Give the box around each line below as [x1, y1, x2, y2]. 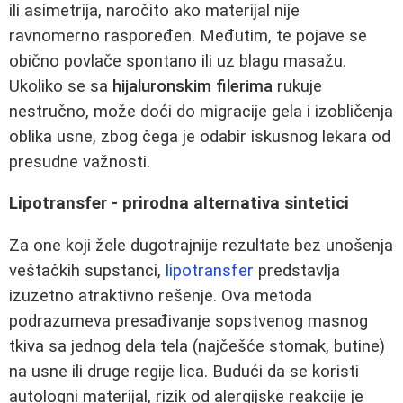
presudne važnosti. [9, 151, 150, 172]
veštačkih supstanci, [9, 260, 166, 281]
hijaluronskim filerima [112, 76, 273, 96]
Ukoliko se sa [9, 76, 112, 96]
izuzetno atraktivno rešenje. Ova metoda [9, 285, 312, 306]
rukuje [273, 76, 322, 96]
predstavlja [254, 260, 340, 281]
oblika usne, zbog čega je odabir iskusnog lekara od [9, 126, 390, 147]
